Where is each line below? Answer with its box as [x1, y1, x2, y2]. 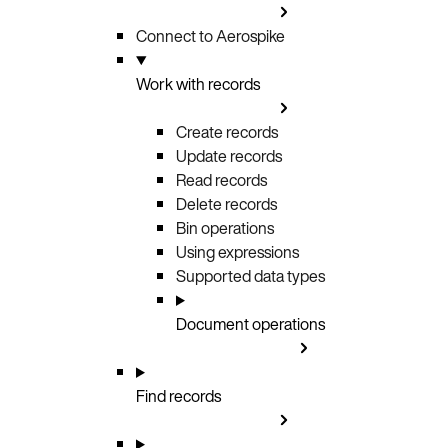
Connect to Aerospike [136, 23, 285, 48]
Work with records [136, 71, 260, 96]
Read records [176, 167, 267, 192]
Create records [176, 119, 278, 144]
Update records [176, 143, 282, 168]
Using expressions [176, 239, 299, 264]
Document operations [176, 311, 325, 336]
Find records [136, 383, 221, 408]
